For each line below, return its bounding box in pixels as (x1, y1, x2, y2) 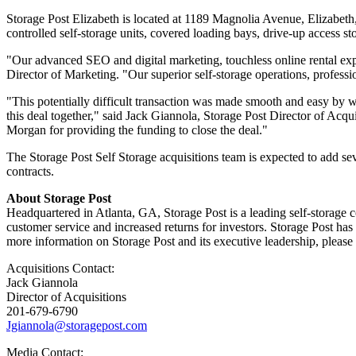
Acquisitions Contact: (6, 261, 118, 276)
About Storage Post (6, 192, 111, 206)
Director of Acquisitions (6, 290, 130, 304)
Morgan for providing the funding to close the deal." (6, 123, 268, 137)
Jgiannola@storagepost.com (6, 319, 147, 333)
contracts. (6, 164, 57, 179)
